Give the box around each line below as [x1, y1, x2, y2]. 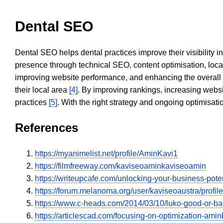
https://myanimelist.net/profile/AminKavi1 [35, 149, 178, 158]
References [15, 121, 78, 135]
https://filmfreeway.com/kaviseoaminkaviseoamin [35, 162, 206, 171]
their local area [15, 86, 69, 95]
